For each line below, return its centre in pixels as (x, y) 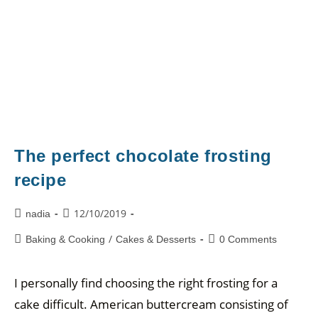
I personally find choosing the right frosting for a (146, 283)
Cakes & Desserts (156, 240)
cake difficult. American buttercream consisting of (151, 305)
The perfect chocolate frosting (143, 156)
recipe (40, 180)
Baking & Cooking (65, 240)
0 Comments (248, 240)
